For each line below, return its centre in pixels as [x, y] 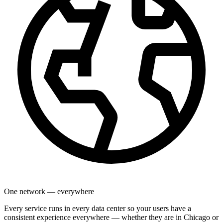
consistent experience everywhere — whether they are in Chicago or [111, 217]
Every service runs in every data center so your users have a [98, 208]
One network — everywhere [49, 191]
